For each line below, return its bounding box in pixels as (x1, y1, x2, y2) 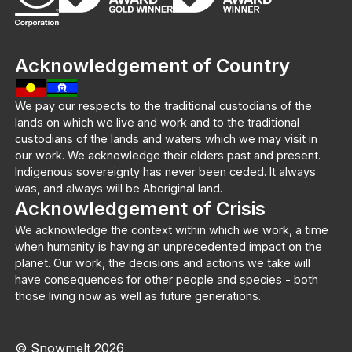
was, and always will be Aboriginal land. (15, 181, 223, 195)
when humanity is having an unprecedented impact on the (15, 239, 323, 253)
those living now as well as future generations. (15, 288, 262, 302)
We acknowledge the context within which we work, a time (15, 222, 329, 236)
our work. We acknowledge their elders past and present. (15, 148, 321, 162)
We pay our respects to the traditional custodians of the (15, 98, 313, 112)
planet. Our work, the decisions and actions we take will (15, 255, 311, 269)
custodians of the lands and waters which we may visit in (15, 131, 318, 145)
